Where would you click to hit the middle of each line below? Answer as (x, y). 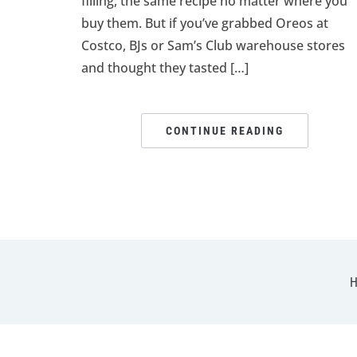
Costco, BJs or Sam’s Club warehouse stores (213, 46)
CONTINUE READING (224, 131)
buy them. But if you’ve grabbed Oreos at (205, 24)
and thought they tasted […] (165, 68)
